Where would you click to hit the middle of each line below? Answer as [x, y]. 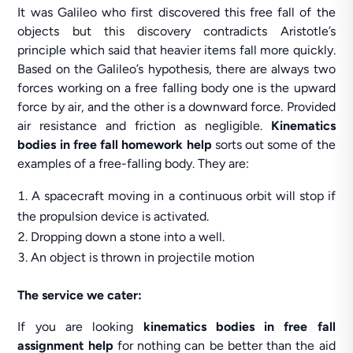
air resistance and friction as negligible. [144, 126]
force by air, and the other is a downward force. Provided [176, 107]
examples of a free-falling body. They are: [134, 163]
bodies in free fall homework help [116, 145]
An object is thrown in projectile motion [143, 257]
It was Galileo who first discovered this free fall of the [176, 12]
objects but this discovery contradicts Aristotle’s [176, 31]
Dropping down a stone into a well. [128, 237]
